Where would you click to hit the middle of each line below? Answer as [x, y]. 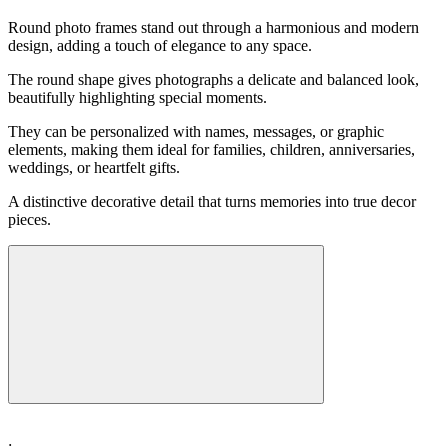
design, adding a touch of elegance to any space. [162, 45]
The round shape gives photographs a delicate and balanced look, [213, 79]
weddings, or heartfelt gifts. [96, 167]
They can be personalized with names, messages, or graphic [196, 131]
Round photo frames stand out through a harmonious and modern [213, 27]
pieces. [29, 219]
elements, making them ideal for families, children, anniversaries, [211, 149]
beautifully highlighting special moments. [137, 97]
